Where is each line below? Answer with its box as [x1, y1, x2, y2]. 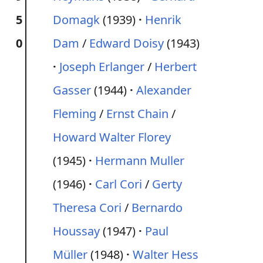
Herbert [154, 59, 197, 75]
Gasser [53, 82, 91, 98]
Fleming [53, 106, 96, 122]
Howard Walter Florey [53, 129, 171, 145]
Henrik [145, 12, 181, 28]
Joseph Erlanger [59, 59, 144, 75]
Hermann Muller [95, 153, 184, 168]
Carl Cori [95, 176, 142, 192]
